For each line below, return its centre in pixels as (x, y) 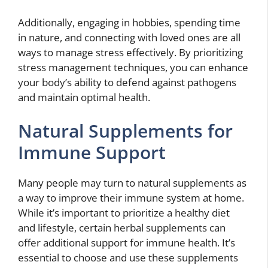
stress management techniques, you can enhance (133, 68)
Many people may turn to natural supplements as (132, 182)
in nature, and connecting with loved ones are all (129, 38)
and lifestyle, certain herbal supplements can (122, 227)
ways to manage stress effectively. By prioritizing (130, 53)
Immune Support (92, 152)
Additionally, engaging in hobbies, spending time (129, 23)
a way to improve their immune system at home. (131, 197)
